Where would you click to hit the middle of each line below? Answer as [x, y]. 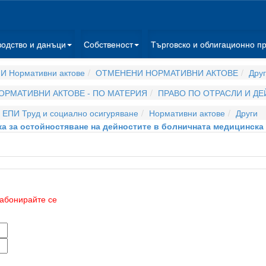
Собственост [108, 44]
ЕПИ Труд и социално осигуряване [70, 113]
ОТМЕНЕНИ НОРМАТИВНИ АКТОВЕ [167, 72]
